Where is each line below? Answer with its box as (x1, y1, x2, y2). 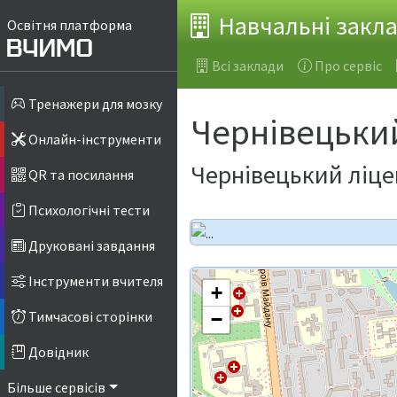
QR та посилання (26, 166, 134, 184)
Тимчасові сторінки (26, 307, 152, 326)
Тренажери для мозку (26, 95, 162, 113)
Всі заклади (212, 56, 284, 74)
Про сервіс (315, 56, 382, 74)
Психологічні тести (26, 201, 150, 220)
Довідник (26, 343, 89, 362)
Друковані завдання (26, 237, 155, 255)
